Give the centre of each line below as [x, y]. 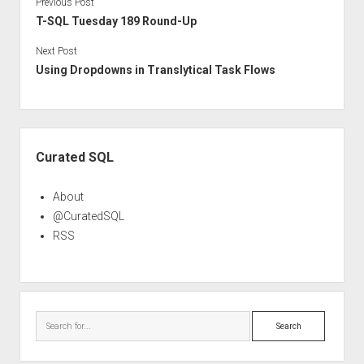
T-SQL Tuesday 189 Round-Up [116, 21]
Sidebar [43, 136]
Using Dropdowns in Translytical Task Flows [155, 69]
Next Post [56, 51]
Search [270, 320]
